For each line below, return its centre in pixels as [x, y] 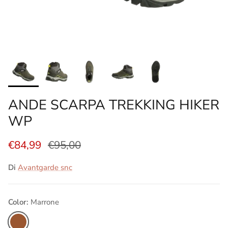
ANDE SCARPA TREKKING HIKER [114, 105]
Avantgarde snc [45, 167]
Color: [19, 202]
